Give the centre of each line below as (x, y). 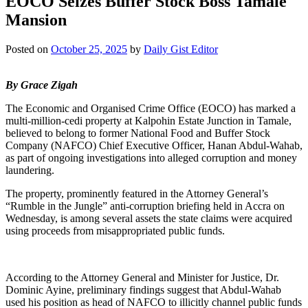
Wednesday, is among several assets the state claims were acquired (149, 218)
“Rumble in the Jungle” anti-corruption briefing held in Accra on (145, 206)
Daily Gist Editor (181, 49)
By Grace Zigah (43, 85)
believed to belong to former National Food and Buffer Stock (138, 133)
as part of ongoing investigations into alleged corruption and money (151, 157)
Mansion (42, 20)
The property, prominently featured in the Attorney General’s (137, 193)
